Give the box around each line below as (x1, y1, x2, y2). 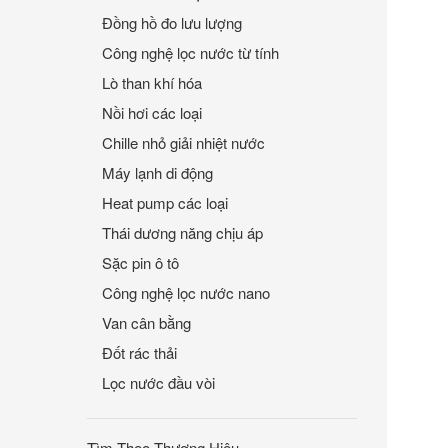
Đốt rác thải (102, 342, 177, 363)
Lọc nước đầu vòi (102, 372, 215, 393)
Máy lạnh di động (102, 162, 213, 183)
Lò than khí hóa (102, 72, 202, 93)
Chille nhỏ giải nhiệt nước (102, 132, 265, 153)
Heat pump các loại (102, 192, 228, 213)
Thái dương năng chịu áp (102, 222, 263, 243)
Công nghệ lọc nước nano (102, 282, 270, 303)
